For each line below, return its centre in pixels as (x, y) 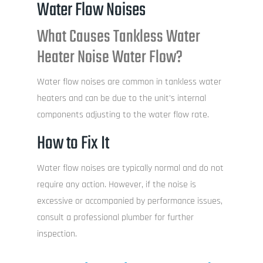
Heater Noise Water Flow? (109, 58)
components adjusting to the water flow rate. (123, 115)
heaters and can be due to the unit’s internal (121, 99)
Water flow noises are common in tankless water (129, 82)
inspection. (57, 234)
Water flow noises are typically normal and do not (130, 168)
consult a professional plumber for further (115, 218)
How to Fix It (73, 144)
